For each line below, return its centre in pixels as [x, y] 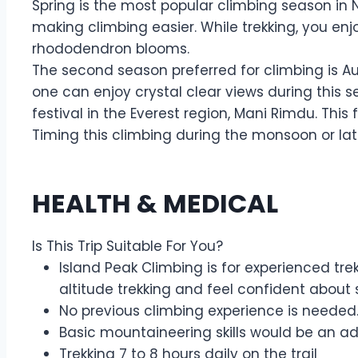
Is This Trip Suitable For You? [127, 246]
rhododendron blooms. [111, 49]
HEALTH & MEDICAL [155, 203]
